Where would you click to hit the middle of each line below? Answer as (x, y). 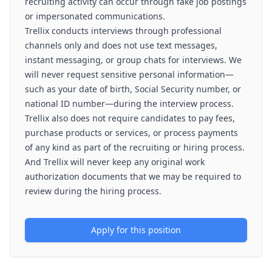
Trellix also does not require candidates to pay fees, (130, 118)
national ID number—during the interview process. (129, 104)
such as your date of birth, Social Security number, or (133, 89)
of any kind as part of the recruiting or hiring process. (135, 147)
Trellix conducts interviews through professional (123, 31)
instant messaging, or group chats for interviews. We (133, 60)
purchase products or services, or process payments (131, 133)
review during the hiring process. (93, 191)
